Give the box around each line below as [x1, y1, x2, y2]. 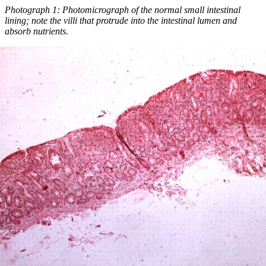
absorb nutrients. [5, 26, 68, 37]
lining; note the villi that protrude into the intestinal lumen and [5, 15, 237, 26]
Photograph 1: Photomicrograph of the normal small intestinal [5, 5, 240, 15]
